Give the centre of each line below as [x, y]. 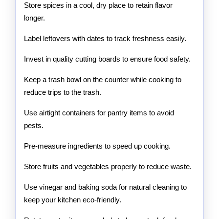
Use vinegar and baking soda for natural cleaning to [105, 187]
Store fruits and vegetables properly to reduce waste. [108, 166]
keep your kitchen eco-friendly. [73, 200]
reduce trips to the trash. [63, 92]
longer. [34, 18]
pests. [34, 125]
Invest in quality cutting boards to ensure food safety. [107, 59]
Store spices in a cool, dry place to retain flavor [98, 5]
